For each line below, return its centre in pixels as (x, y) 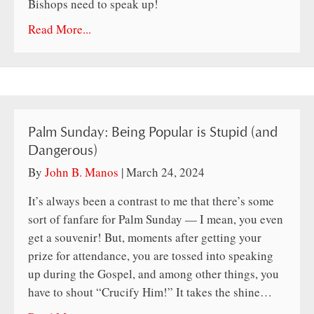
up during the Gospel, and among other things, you (153, 274)
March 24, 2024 (165, 172)
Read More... (60, 29)
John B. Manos (82, 172)
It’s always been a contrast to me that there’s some (151, 201)
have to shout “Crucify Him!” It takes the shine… (150, 292)
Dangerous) (63, 151)
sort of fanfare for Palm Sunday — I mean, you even (156, 219)
